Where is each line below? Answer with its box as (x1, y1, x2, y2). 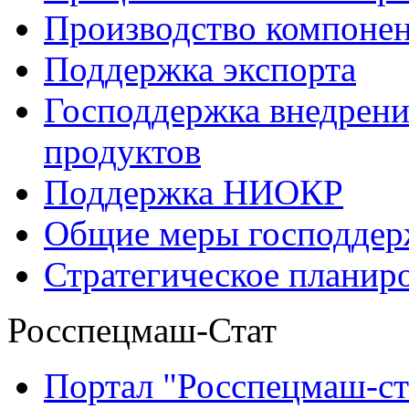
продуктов (44, 131, 201, 171)
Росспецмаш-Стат (7, 309, 277, 350)
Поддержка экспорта (44, 48, 356, 89)
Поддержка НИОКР (44, 172, 343, 212)
